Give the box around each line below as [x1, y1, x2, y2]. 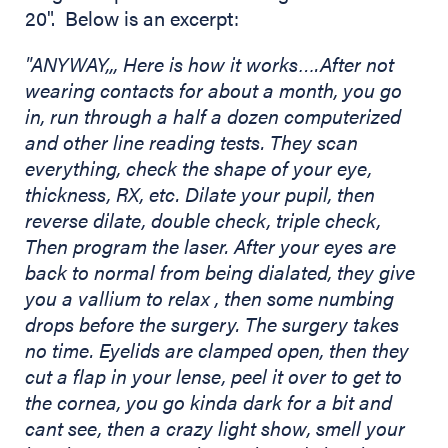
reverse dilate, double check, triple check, [25, 205, 381, 235]
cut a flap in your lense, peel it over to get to [25, 361, 402, 391]
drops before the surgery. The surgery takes [25, 309, 399, 339]
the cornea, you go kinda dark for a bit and [25, 387, 392, 417]
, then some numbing [215, 283, 394, 313]
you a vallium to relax [25, 283, 215, 313]
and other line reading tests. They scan [25, 127, 358, 157]
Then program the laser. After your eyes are [25, 231, 396, 261]
